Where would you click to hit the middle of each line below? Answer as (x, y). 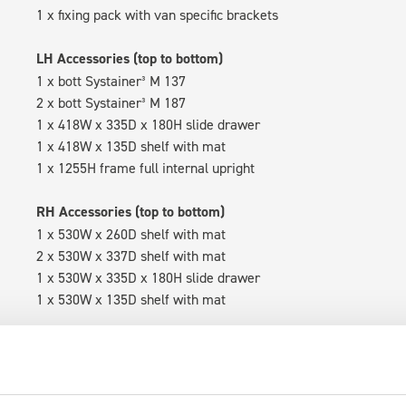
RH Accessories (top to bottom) (131, 212)
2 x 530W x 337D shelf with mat (131, 256)
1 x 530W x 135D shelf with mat (131, 299)
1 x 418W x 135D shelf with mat (131, 146)
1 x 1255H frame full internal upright (146, 168)
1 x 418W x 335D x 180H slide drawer (149, 124)
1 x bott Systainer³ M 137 (111, 81)
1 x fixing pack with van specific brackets (158, 14)
